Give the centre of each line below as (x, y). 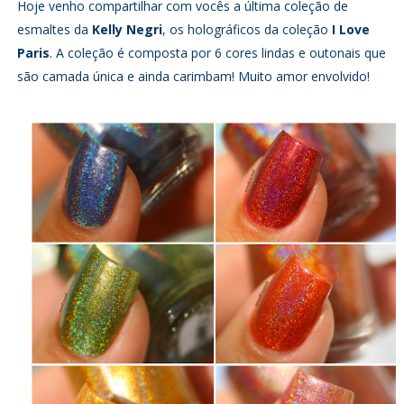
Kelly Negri (127, 29)
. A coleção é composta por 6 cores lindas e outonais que (217, 52)
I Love (350, 29)
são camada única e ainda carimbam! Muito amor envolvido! (193, 76)
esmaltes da (54, 29)
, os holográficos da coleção (247, 29)
